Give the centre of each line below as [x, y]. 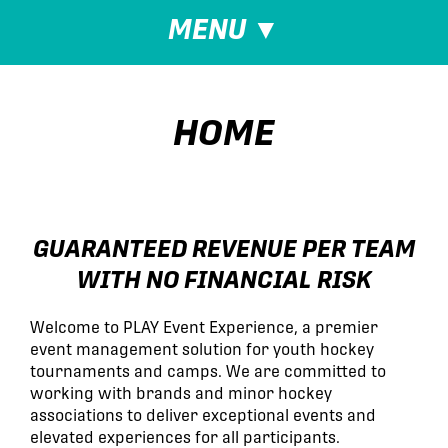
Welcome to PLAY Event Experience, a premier [204, 327]
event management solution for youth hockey [202, 349]
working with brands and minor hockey [181, 393]
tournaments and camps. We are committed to [208, 371]
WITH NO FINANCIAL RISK [224, 278]
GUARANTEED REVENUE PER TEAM [224, 247]
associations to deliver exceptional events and [203, 415]
